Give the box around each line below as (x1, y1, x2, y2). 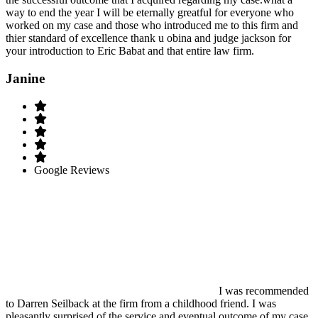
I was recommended (219, 284, 309, 297)
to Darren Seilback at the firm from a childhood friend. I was (6, 297, 276, 309)
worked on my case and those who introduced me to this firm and (6, 19, 298, 32)
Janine (6, 70, 45, 86)
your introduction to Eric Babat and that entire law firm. (6, 45, 254, 57)
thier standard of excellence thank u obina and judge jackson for (6, 32, 291, 45)
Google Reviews (34, 163, 109, 176)
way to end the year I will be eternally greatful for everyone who (6, 6, 294, 19)
